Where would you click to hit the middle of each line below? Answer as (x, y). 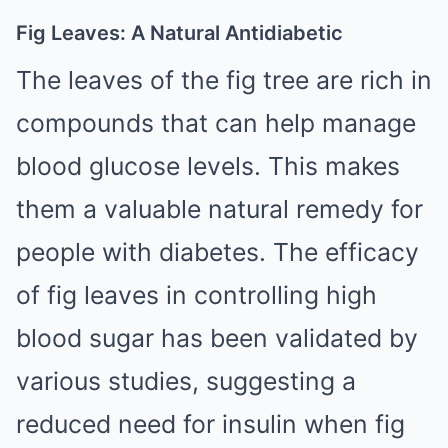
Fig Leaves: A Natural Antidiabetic (179, 32)
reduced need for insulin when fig (210, 423)
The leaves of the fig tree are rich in (224, 79)
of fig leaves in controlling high (196, 294)
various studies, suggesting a (186, 380)
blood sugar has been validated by (217, 337)
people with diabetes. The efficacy (217, 251)
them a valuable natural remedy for (219, 208)
